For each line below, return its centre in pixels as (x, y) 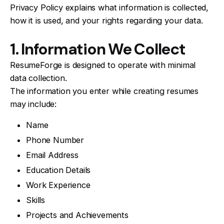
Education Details (58, 170)
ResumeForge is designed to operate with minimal (103, 65)
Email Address (52, 155)
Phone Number (55, 140)
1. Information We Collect (98, 49)
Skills (36, 200)
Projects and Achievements (77, 215)
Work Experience (58, 185)
